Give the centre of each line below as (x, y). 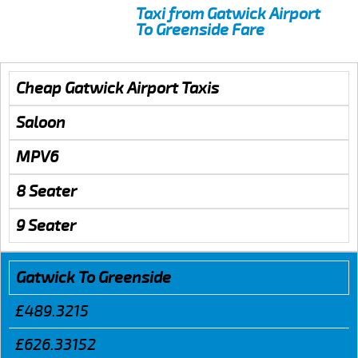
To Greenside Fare (200, 30)
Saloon (41, 122)
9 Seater (46, 225)
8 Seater (46, 191)
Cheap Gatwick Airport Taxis (117, 88)
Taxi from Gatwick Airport (228, 14)
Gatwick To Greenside (93, 277)
